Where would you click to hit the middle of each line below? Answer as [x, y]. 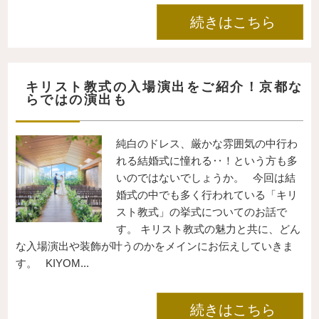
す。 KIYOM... [52, 263]
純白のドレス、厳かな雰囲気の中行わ [207, 144]
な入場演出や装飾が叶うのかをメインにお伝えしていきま [154, 246]
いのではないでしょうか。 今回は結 [206, 178]
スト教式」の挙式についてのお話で [202, 212]
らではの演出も [77, 99]
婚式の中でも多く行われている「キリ [207, 195]
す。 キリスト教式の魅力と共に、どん [209, 229]
